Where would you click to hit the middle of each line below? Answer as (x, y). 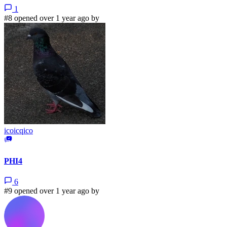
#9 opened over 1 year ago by (52, 191)
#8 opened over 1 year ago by (52, 18)
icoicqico (18, 131)
